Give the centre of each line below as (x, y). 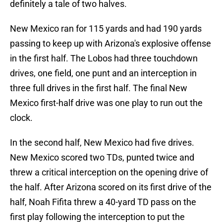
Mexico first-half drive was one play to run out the (106, 103)
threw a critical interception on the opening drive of (109, 172)
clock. (21, 118)
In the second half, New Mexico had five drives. (102, 143)
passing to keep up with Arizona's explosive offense (111, 44)
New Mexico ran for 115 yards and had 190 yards (106, 29)
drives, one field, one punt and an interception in (103, 73)
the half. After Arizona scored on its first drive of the (111, 187)
